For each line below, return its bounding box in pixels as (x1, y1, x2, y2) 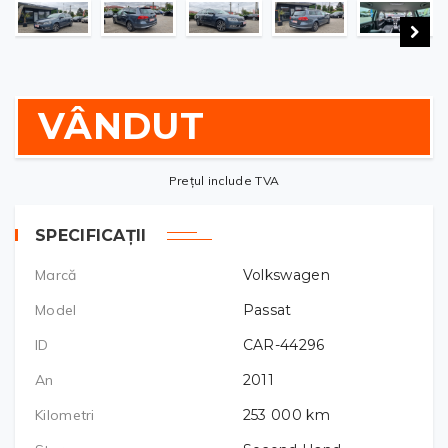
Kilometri (35, 405, 95, 424)
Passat (242, 300, 292, 319)
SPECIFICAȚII (35, 225, 147, 245)
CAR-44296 (242, 335, 325, 354)
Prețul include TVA (168, 172, 280, 188)
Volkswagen (242, 265, 330, 284)
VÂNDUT (38, 103, 204, 148)
